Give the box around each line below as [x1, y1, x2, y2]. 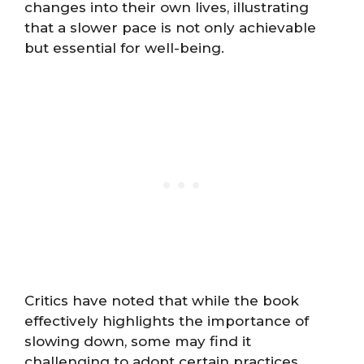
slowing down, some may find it [24, 332, 251, 349]
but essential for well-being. [24, 40, 224, 57]
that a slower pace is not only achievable [24, 19, 316, 37]
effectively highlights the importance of [24, 312, 309, 329]
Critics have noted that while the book [24, 292, 299, 309]
